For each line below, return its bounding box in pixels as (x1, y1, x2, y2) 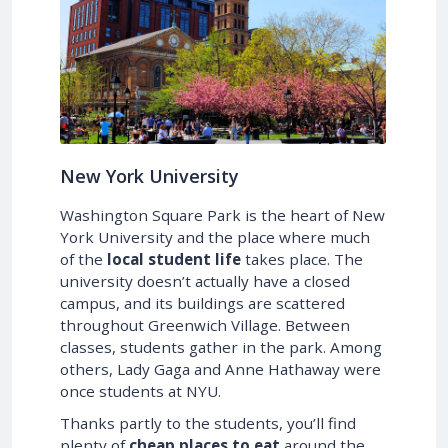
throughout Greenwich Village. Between (60, 314, 350, 335)
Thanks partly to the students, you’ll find (60, 412, 356, 433)
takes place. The (241, 248, 363, 269)
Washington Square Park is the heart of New (60, 204, 385, 225)
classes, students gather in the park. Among (60, 336, 382, 357)
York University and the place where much (60, 226, 370, 247)
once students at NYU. (60, 380, 221, 401)
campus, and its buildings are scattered (60, 292, 345, 313)
